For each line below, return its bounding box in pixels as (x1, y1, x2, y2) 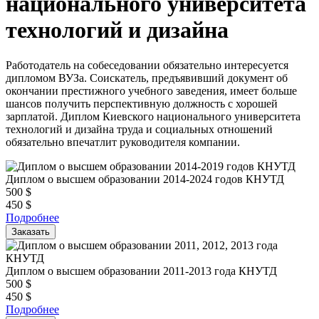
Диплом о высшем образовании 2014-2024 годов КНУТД (6, 172, 284, 185)
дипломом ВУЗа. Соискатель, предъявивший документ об (6, 71, 288, 84)
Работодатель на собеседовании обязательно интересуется (6, 58, 288, 71)
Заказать (11, 226, 50, 237)
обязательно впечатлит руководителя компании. (6, 135, 240, 148)
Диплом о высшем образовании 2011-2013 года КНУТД (6, 264, 277, 277)
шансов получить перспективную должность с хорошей (6, 97, 278, 110)
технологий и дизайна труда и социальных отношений (6, 122, 273, 135)
